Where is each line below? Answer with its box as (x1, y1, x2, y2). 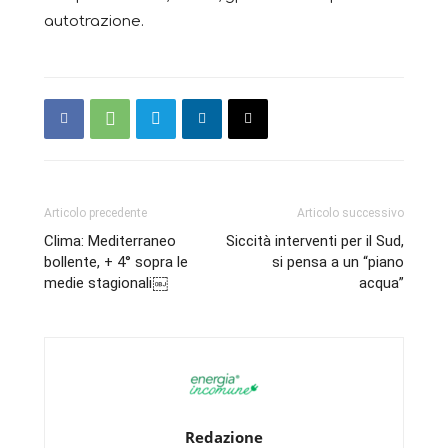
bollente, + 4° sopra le (44, 252, 188, 271)
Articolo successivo (297, 205, 404, 220)
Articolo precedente (44, 205, 147, 220)
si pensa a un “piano (272, 252, 404, 271)
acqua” (359, 273, 404, 292)
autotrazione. (44, 12, 144, 30)
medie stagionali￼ (44, 273, 167, 292)
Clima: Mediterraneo (44, 231, 176, 250)
